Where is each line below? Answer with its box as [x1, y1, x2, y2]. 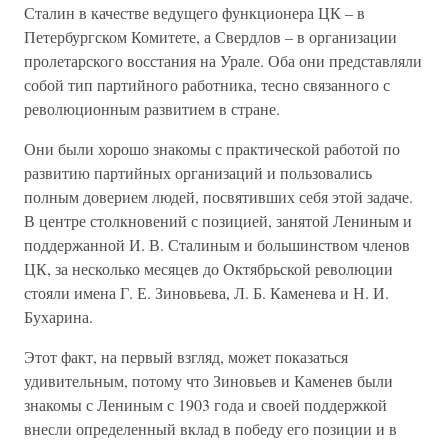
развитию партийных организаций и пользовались [24, 162, 372, 183]
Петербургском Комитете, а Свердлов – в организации [24, 26, 397, 47]
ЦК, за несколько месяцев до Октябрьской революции [24, 258, 393, 279]
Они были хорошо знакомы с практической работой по [24, 138, 400, 159]
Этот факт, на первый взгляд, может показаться [24, 346, 348, 367]
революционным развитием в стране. [24, 98, 280, 119]
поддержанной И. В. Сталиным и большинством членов [24, 234, 410, 255]
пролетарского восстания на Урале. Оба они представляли [24, 50, 422, 71]
